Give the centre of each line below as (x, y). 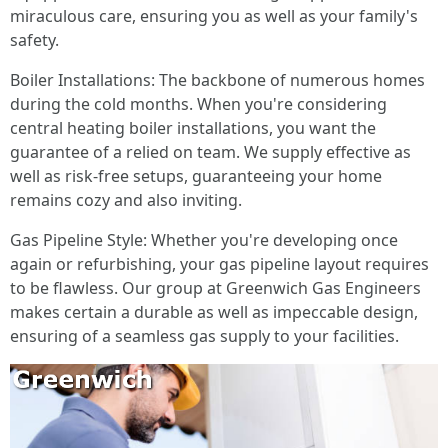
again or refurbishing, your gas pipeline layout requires (219, 264)
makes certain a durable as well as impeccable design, (214, 312)
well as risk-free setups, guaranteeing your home (196, 176)
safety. (34, 40)
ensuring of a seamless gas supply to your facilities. (204, 336)
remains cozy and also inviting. (126, 200)
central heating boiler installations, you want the (193, 128)
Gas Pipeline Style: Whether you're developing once (204, 240)
